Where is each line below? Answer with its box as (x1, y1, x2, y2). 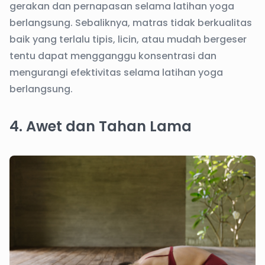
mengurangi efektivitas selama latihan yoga (9, 66, 223, 79)
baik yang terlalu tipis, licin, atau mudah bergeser (9, 33, 247, 46)
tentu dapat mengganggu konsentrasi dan (9, 49, 216, 63)
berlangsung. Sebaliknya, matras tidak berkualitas (9, 16, 252, 30)
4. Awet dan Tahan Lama (9, 117, 192, 136)
